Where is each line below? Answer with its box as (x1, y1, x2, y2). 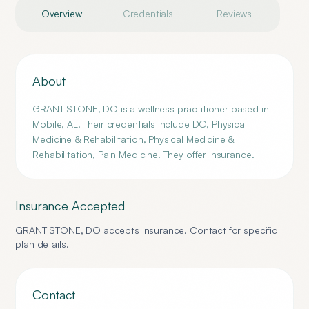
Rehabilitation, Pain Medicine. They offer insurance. (32, 148, 255, 160)
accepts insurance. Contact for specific (101, 224, 277, 236)
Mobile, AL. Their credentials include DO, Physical (32, 118, 247, 130)
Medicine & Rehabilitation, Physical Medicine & (32, 133, 235, 145)
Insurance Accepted (15, 198, 125, 213)
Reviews (217, 8, 252, 19)
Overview (41, 8, 82, 19)
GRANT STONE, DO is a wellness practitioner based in (32, 103, 269, 114)
